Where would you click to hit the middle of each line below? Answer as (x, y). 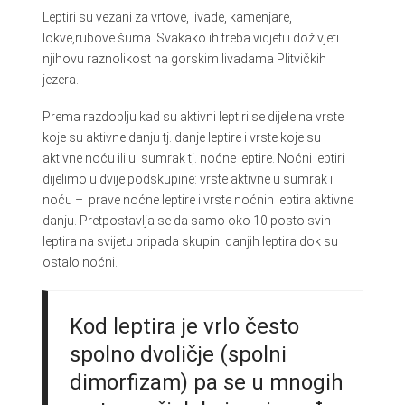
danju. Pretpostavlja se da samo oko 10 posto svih (186, 221)
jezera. (60, 79)
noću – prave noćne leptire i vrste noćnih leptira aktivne (198, 200)
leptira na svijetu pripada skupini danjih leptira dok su (190, 242)
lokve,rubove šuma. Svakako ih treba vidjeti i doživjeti (190, 38)
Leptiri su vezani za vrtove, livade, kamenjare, (167, 17)
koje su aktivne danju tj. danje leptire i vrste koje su (181, 138)
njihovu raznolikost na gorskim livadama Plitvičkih (184, 58)
